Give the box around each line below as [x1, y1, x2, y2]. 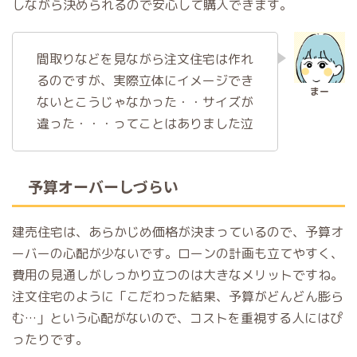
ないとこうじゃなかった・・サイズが [37, 93, 253, 111]
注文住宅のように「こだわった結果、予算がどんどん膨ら [12, 288, 343, 305]
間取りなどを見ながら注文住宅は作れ [37, 50, 253, 68]
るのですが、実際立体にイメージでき [37, 72, 253, 89]
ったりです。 [12, 331, 88, 348]
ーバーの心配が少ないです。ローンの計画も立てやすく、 [12, 245, 343, 262]
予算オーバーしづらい [28, 175, 178, 197]
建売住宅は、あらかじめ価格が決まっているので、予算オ [12, 223, 343, 241]
